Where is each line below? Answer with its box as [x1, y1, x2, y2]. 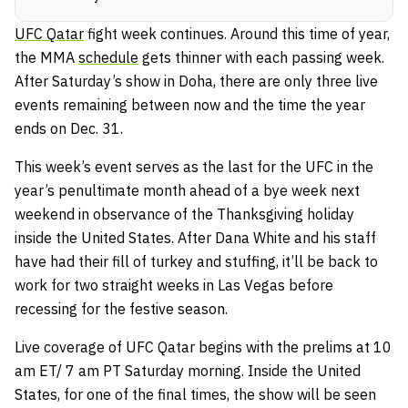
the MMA [15, 47, 78, 66]
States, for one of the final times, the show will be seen [15, 384, 376, 403]
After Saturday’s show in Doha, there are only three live [15, 71, 378, 90]
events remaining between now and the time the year [15, 95, 365, 114]
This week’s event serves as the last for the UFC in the [15, 157, 373, 176]
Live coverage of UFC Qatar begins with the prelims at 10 [15, 337, 392, 356]
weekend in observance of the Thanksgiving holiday [15, 204, 354, 223]
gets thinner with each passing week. [138, 47, 384, 66]
